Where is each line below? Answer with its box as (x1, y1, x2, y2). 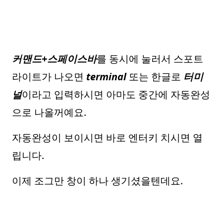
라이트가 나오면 (12, 70, 86, 83)
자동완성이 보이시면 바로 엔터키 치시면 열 (12, 131, 203, 144)
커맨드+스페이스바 (12, 52, 97, 65)
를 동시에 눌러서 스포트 (97, 52, 203, 65)
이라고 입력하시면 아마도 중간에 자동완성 (22, 88, 210, 101)
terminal (86, 70, 126, 83)
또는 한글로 (126, 70, 183, 83)
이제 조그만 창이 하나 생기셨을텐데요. (12, 174, 183, 187)
